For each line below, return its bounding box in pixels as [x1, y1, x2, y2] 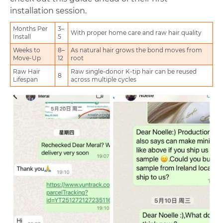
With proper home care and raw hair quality [71, 29, 202, 37]
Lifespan [13, 76, 38, 84]
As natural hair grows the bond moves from [71, 46, 202, 54]
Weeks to [13, 46, 40, 54]
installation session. [10, 6, 87, 16]
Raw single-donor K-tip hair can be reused [71, 68, 197, 76]
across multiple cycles [71, 76, 136, 84]
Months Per [13, 25, 48, 33]
